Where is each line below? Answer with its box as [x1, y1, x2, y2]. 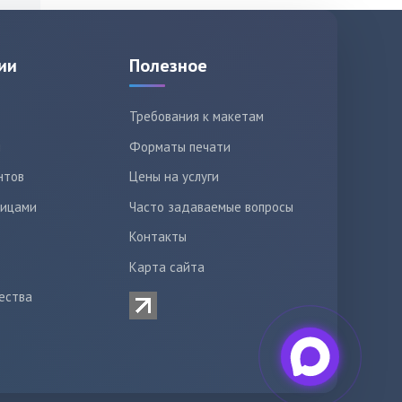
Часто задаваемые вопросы [129, 197, 293, 215]
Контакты [129, 228, 187, 245]
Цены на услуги [129, 168, 219, 185]
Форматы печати [129, 137, 231, 155]
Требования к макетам [129, 108, 264, 125]
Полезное [129, 54, 207, 77]
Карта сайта [129, 258, 205, 275]
